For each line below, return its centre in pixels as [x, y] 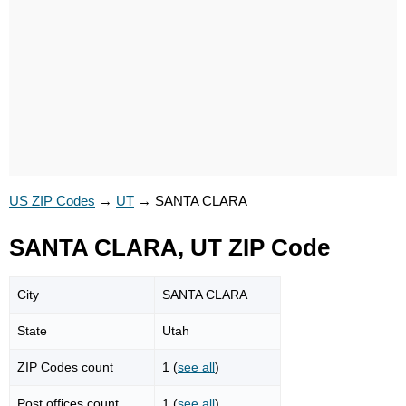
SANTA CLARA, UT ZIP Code [169, 247]
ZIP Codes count [65, 367]
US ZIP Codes [52, 201]
